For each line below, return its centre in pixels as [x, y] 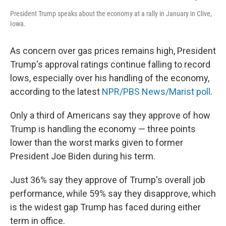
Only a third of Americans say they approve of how [110, 116]
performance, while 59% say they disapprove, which [113, 194]
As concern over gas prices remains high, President [113, 51]
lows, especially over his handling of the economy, [110, 78]
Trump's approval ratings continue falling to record [110, 65]
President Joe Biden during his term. [83, 156]
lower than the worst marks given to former [97, 143]
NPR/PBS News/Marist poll [156, 92]
